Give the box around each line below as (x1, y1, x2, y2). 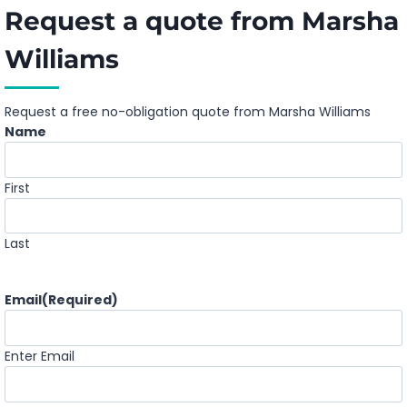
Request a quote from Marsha (5, 5, 399, 36)
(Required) (42, 291, 118, 310)
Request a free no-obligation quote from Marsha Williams (5, 102, 371, 121)
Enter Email (5, 347, 74, 366)
